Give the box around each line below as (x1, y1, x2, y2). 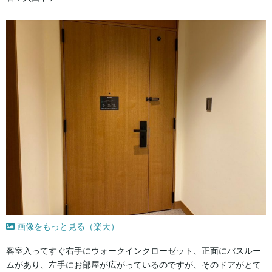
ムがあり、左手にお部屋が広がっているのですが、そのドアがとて (6, 259, 261, 270)
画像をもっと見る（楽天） (15, 221, 119, 231)
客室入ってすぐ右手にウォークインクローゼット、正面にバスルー (6, 245, 261, 256)
